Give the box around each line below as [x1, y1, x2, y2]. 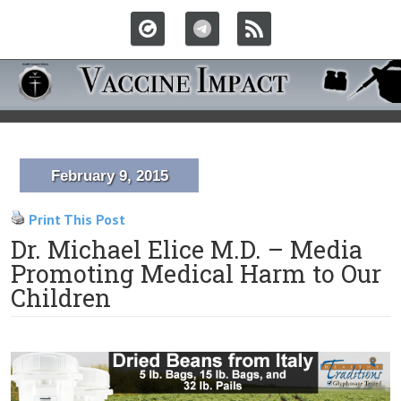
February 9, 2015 [50, 167, 168, 184]
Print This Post [29, 210, 125, 228]
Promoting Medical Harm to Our [11, 258, 381, 289]
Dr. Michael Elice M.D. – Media [11, 234, 363, 265]
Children [11, 282, 111, 313]
